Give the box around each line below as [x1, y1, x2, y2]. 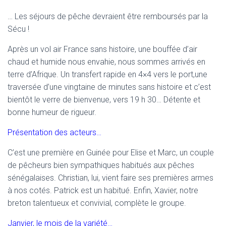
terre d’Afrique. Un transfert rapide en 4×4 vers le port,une [8, 70, 207, 80]
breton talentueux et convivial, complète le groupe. [8, 198, 186, 208]
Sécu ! [8, 24, 29, 34]
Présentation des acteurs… [8, 128, 101, 138]
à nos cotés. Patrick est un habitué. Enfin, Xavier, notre [8, 186, 198, 196]
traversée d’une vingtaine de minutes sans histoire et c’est [8, 82, 211, 92]
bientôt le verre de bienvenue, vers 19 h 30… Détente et [8, 95, 200, 105]
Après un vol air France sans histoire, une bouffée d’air [8, 44, 197, 54]
